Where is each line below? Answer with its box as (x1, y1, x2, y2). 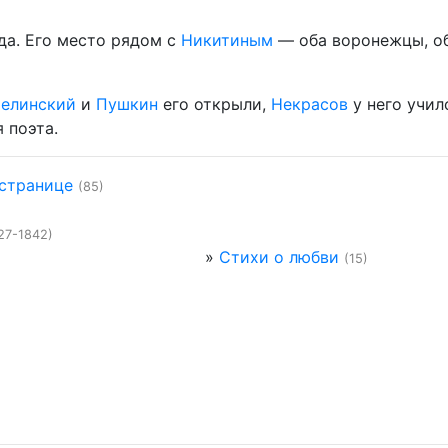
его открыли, (158, 94, 271, 114)
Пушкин (96, 94, 158, 114)
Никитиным (181, 30, 273, 50)
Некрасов (271, 94, 348, 114)
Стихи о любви (218, 247, 339, 267)
